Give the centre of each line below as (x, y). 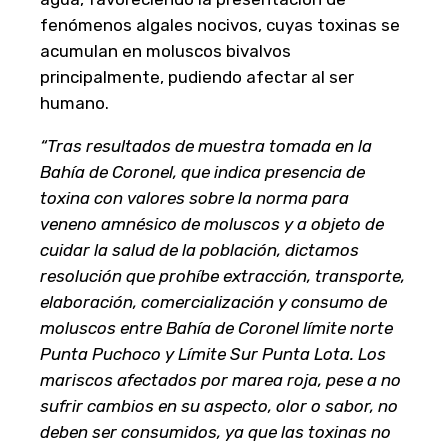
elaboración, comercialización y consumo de (213, 301)
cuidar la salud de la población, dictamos (199, 249)
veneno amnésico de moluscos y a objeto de (212, 223)
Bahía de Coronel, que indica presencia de (202, 171)
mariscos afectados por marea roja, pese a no (220, 379)
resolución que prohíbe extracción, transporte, (222, 275)
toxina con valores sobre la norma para (194, 197)
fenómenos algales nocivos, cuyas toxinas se (220, 24)
